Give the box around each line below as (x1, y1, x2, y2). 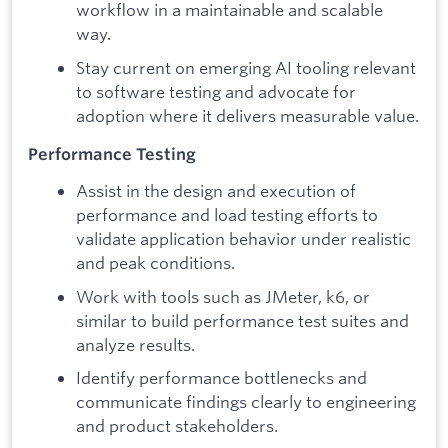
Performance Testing (28, 143, 196, 164)
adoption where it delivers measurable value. (76, 104, 419, 126)
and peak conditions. (76, 252, 235, 274)
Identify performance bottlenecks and (76, 367, 367, 389)
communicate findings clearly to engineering (76, 391, 416, 413)
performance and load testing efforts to (76, 204, 378, 226)
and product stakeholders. (76, 415, 278, 437)
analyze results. (76, 333, 195, 355)
